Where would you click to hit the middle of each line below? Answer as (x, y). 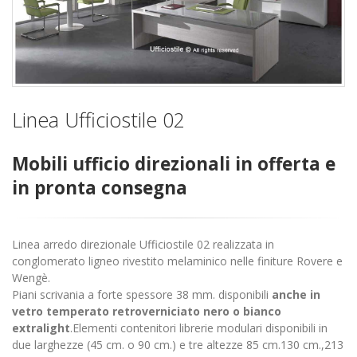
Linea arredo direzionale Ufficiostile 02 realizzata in (143, 245)
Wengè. (31, 278)
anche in (296, 295)
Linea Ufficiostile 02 (98, 120)
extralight (41, 328)
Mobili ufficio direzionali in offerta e (174, 164)
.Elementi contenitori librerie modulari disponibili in (199, 328)
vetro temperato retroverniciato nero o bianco (147, 312)
